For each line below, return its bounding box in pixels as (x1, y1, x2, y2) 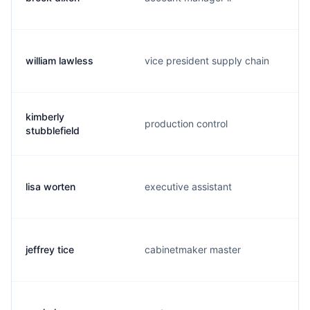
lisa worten (26, 181, 75, 192)
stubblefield (26, 125, 80, 136)
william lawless (26, 55, 93, 66)
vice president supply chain (145, 55, 269, 66)
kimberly (26, 111, 64, 122)
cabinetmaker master (145, 244, 241, 255)
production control (145, 118, 228, 129)
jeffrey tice (26, 244, 74, 255)
